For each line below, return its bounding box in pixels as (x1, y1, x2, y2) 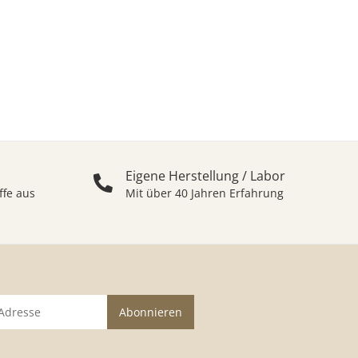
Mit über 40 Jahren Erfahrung (125, 185, 284, 201)
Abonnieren (119, 304, 183, 320)
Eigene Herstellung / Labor (125, 166, 286, 185)
